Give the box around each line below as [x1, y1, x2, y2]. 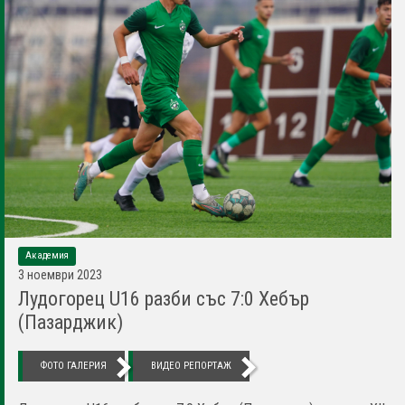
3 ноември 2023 [18, 267, 102, 282]
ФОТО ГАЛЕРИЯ [41, 359, 107, 372]
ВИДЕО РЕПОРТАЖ [151, 359, 231, 372]
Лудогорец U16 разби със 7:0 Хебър [18, 287, 309, 310]
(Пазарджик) [18, 310, 123, 334]
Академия [25, 249, 69, 261]
